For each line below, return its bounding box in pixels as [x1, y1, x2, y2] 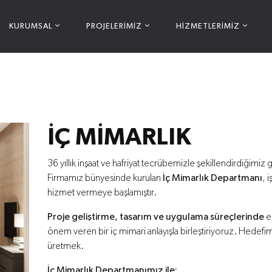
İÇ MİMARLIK [47, 125, 191, 149]
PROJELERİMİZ [86, 22, 142, 30]
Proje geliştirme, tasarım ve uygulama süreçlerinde [47, 212, 264, 222]
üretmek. [47, 242, 84, 251]
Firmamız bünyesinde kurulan [47, 174, 163, 183]
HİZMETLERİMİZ [176, 22, 240, 30]
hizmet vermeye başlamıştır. [47, 188, 157, 198]
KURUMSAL [9, 22, 52, 30]
